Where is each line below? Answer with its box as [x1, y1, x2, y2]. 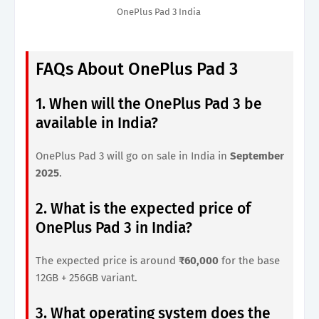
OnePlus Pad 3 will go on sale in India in [36, 149, 230, 162]
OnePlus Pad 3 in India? [36, 218, 192, 237]
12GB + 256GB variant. [36, 271, 137, 284]
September [230, 149, 284, 162]
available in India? [36, 113, 158, 132]
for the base [219, 253, 280, 267]
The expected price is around [36, 253, 179, 267]
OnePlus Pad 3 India [116, 6, 203, 17]
